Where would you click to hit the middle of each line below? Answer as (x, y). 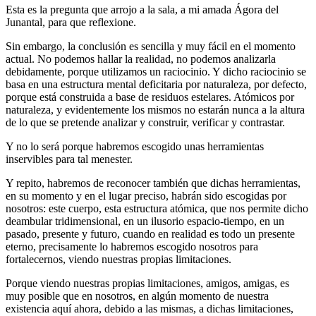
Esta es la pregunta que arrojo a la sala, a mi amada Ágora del (142, 9)
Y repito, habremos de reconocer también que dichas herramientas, (153, 183)
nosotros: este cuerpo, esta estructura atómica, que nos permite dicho (157, 208)
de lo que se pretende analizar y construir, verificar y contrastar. (145, 122)
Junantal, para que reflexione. (71, 22)
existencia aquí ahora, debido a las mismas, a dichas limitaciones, (150, 308)
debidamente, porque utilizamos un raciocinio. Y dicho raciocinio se (156, 71)
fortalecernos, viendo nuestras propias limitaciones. (119, 259)
